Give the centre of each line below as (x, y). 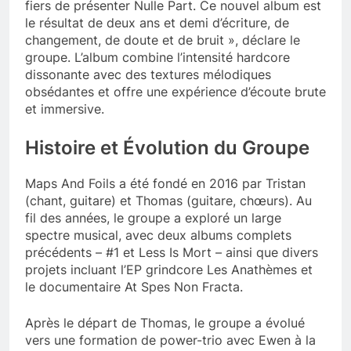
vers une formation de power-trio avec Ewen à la (170, 340)
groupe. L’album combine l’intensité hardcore (157, 58)
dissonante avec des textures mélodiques (148, 75)
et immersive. (65, 109)
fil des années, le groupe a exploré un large (153, 217)
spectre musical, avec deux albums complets (158, 235)
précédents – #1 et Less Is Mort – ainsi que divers (172, 252)
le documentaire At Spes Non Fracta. (134, 286)
